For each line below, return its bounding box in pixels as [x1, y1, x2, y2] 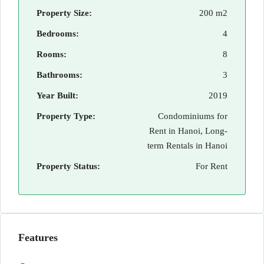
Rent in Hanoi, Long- [149, 126, 227, 136]
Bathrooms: [37, 70, 82, 80]
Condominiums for [158, 111, 227, 121]
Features [18, 232, 58, 243]
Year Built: [37, 91, 78, 100]
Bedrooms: [37, 29, 79, 38]
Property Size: [37, 8, 92, 18]
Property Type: [37, 111, 95, 121]
